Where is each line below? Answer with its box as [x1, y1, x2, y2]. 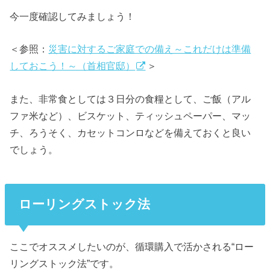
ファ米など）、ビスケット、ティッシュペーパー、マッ [10, 110, 251, 121]
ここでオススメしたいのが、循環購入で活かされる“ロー [10, 240, 254, 252]
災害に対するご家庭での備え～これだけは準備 [48, 43, 251, 55]
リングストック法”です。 [10, 257, 119, 269]
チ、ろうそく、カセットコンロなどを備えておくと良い [10, 127, 251, 138]
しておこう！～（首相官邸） [10, 60, 136, 72]
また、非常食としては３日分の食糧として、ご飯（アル [10, 93, 251, 104]
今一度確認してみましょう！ [10, 10, 136, 22]
